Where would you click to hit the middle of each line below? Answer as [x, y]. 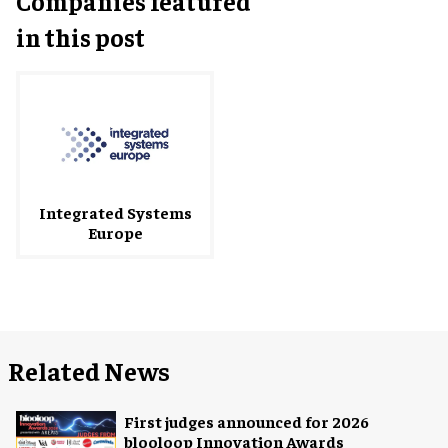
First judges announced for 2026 [246, 420]
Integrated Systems [115, 212]
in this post [80, 36]
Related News [89, 370]
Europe [115, 232]
